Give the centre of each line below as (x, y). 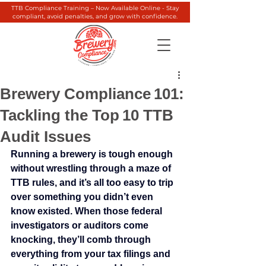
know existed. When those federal (88, 211)
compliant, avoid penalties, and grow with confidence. (95, 16)
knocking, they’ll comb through (82, 240)
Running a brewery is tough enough (93, 154)
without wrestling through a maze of (92, 168)
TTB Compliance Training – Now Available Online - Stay (95, 8)
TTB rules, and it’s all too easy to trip (93, 183)
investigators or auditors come (81, 225)
